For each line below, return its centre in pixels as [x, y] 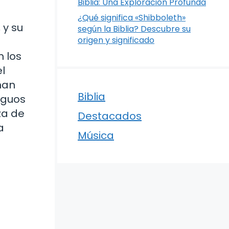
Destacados [110, 116]
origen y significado [116, 40]
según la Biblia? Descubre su [134, 29]
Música [96, 135]
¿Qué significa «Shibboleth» [132, 18]
